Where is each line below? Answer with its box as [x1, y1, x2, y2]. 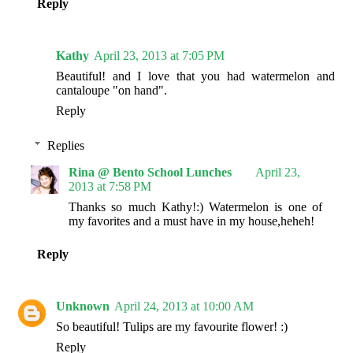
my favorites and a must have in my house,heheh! [69, 214, 314, 228]
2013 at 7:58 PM [69, 179, 151, 193]
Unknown [56, 299, 110, 313]
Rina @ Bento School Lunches [69, 165, 232, 179]
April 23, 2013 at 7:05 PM [94, 49, 225, 63]
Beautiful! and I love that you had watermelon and [56, 69, 335, 84]
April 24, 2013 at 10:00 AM [114, 299, 254, 313]
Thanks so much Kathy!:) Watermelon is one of [69, 199, 322, 214]
